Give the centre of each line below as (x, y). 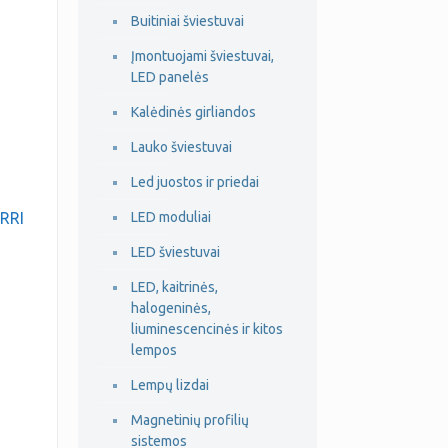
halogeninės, (170, 308)
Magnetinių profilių (189, 420)
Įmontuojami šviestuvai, (202, 56)
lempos (153, 350)
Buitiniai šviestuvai (187, 21)
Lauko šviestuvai (181, 147)
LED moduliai (170, 217)
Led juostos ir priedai (194, 182)
